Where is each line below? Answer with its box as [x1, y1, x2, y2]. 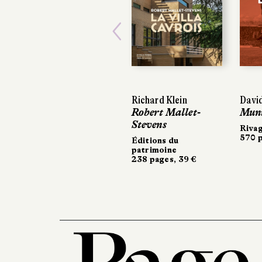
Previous [116, 35, 211, 63]
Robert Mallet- [131, 106, 201, 118]
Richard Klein [131, 94, 187, 106]
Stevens [131, 118, 167, 130]
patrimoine [131, 144, 177, 154]
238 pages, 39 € [131, 154, 197, 164]
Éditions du [131, 135, 179, 145]
